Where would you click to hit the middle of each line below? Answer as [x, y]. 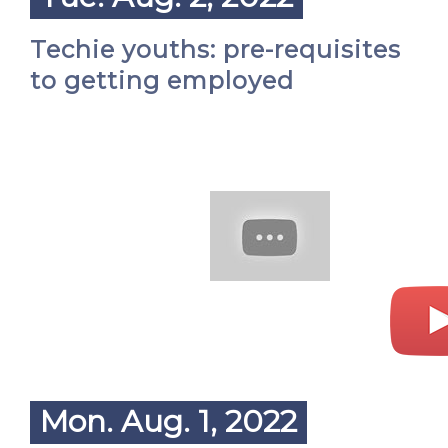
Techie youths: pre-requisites [215, 49]
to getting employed [162, 80]
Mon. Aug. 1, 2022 [168, 421]
